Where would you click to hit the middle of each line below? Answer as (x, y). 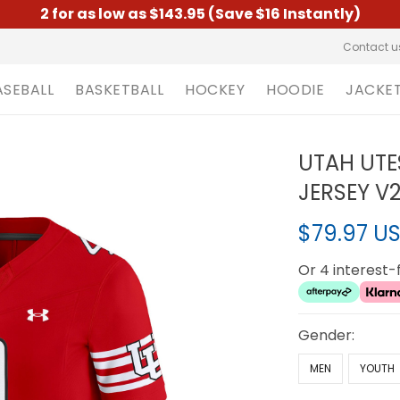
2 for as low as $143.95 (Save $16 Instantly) (200, 14)
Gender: (327, 335)
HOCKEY (215, 89)
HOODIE (295, 89)
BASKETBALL (119, 89)
